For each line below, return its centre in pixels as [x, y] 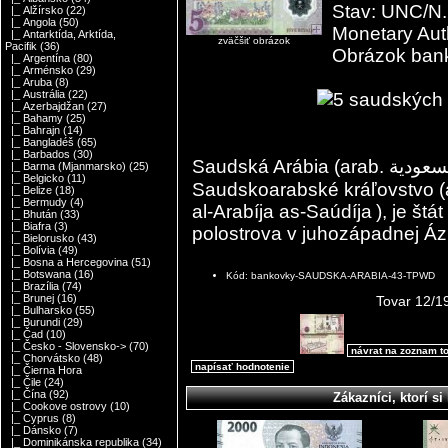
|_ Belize [29, 190]
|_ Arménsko [39, 70]
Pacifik [21, 46]
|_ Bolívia [30, 250]
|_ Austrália [35, 94]
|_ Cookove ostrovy [56, 406]
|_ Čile [23, 382]
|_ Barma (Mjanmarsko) [66, 166]
